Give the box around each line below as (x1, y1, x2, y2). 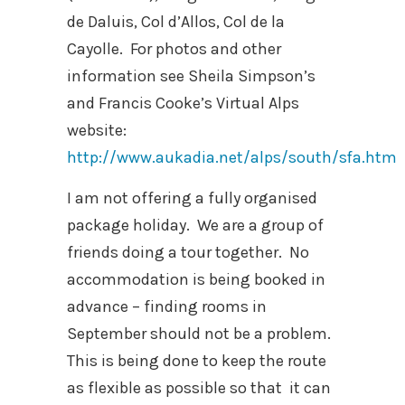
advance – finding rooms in (67, 297, 267, 316)
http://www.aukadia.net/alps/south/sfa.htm (67, 147, 397, 167)
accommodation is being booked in (67, 269, 325, 289)
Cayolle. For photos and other (67, 39, 281, 59)
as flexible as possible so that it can (67, 378, 331, 398)
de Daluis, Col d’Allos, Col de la (67, 12, 285, 32)
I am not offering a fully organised (67, 188, 317, 208)
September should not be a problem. (67, 324, 334, 344)
